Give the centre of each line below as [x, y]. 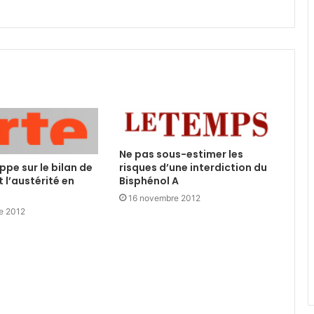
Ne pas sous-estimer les [181, 154]
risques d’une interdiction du [193, 167]
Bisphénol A [149, 180]
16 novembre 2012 [164, 198]
